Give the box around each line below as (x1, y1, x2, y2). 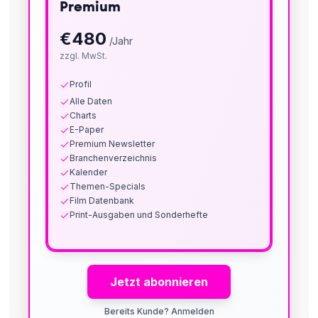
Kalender (70, 167, 107, 178)
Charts (70, 110, 97, 121)
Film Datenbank (70, 195, 134, 207)
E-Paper (70, 124, 104, 136)
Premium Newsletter (70, 138, 155, 150)
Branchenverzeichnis (70, 153, 157, 164)
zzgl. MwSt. (60, 50, 107, 62)
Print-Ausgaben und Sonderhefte (70, 209, 208, 221)
